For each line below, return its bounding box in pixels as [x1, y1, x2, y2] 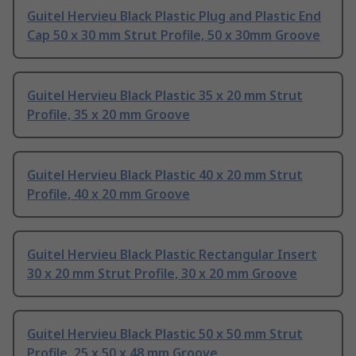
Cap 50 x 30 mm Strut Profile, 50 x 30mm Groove [27, 26, 320, 44]
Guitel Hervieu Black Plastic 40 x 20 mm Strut [27, 166, 303, 184]
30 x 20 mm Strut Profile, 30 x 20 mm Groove [27, 265, 297, 283]
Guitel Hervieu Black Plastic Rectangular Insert [27, 246, 317, 264]
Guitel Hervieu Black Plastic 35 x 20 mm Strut [27, 87, 303, 105]
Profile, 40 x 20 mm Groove [27, 185, 190, 203]
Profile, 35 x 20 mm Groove [27, 106, 190, 124]
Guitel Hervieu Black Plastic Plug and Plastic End [27, 7, 321, 25]
